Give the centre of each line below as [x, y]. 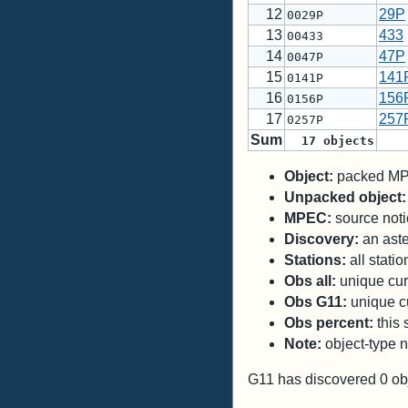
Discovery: [321, 240]
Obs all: [310, 281]
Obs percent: [329, 323]
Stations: [315, 260]
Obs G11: [316, 302]
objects [345, 141]
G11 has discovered [314, 380]
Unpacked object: [345, 198]
